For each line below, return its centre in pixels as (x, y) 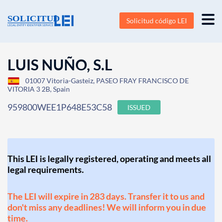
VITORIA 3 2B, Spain (39, 89)
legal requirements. (46, 169)
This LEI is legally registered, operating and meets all (109, 159)
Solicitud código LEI (157, 21)
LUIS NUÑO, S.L (60, 64)
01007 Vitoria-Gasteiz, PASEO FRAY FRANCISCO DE (107, 81)
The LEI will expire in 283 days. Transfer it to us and (106, 196)
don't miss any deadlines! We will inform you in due (107, 207)
